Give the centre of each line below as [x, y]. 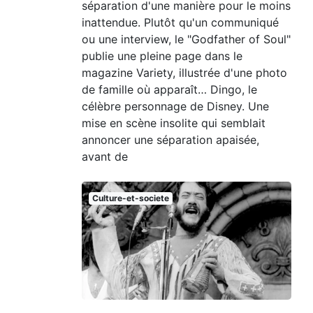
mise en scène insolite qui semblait [174, 123]
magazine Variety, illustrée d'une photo [184, 73]
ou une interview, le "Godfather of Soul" [186, 39]
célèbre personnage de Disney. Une [175, 107]
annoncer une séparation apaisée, [170, 140]
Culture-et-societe [130, 198]
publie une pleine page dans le [162, 56]
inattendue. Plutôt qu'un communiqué [180, 23]
